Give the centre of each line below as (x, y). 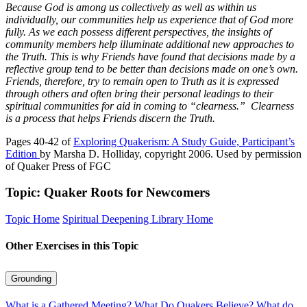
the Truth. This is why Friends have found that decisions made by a (150, 56)
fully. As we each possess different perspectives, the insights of (138, 32)
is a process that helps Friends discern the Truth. (112, 118)
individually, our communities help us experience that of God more (149, 19)
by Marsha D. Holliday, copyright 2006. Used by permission (171, 153)
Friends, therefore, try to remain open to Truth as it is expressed (142, 81)
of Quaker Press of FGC (58, 166)
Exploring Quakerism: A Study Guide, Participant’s (184, 141)
